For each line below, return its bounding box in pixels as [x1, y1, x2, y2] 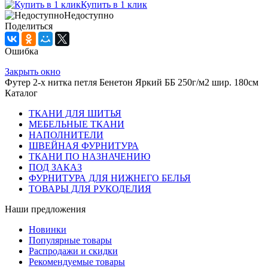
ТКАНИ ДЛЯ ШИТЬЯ [29, 108, 121, 118]
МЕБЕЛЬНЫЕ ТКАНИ [29, 118, 124, 129]
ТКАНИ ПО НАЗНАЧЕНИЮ [29, 151, 150, 162]
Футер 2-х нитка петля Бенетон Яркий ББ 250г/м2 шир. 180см [5, 77, 258, 87]
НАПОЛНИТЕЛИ [29, 129, 103, 140]
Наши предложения [5, 203, 86, 214]
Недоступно [64, 10, 114, 20]
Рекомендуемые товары [29, 256, 125, 267]
